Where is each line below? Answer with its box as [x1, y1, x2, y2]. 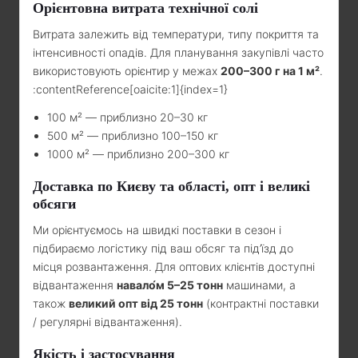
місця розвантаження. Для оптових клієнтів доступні [33, 259, 315, 273]
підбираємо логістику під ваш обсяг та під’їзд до [33, 241, 293, 255]
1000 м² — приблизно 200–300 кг [47, 146, 229, 161]
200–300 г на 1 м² [221, 63, 320, 78]
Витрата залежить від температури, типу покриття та [33, 26, 319, 41]
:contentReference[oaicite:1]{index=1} [33, 82, 228, 96]
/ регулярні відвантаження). [33, 314, 182, 328]
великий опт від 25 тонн [69, 296, 203, 310]
